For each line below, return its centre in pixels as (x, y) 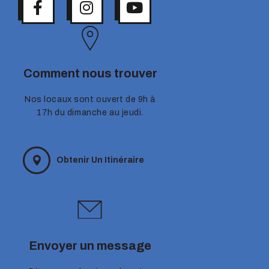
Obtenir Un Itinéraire (101, 160)
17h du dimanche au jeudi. (90, 113)
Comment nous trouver (90, 74)
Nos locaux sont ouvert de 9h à (90, 100)
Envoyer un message (90, 245)
